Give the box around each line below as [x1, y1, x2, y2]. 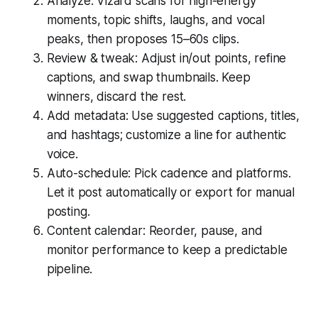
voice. [46, 146, 78, 161]
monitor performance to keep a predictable [46, 242, 287, 257]
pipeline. [46, 261, 93, 276]
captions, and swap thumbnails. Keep [46, 70, 251, 84]
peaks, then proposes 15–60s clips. [46, 31, 239, 46]
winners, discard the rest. [46, 89, 187, 104]
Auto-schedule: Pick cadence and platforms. [46, 165, 291, 180]
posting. [46, 204, 90, 219]
